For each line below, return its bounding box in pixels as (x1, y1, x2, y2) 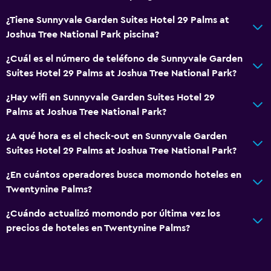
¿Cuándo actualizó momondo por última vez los (6, 208, 220, 218)
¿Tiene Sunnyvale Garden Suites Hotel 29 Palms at (6, 15, 229, 25)
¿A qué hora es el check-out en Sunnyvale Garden (6, 131, 227, 141)
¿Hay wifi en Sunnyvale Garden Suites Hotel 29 (6, 92, 215, 102)
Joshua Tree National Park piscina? (6, 29, 159, 39)
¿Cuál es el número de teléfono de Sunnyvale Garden (6, 53, 243, 64)
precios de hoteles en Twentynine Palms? (6, 223, 190, 233)
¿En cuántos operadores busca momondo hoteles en (6, 169, 241, 180)
